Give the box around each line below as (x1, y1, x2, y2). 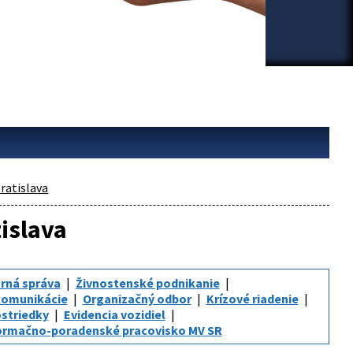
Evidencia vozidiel (63, 307, 165, 322)
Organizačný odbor (82, 291, 191, 307)
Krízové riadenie (206, 291, 299, 307)
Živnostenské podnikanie (75, 275, 220, 291)
